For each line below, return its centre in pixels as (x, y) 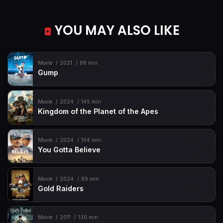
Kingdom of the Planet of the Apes (98, 111)
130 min (88, 218)
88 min (88, 63)
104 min (91, 140)
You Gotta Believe (69, 150)
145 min (91, 102)
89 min (90, 179)
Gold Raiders (61, 188)
